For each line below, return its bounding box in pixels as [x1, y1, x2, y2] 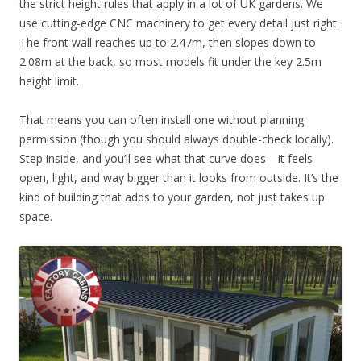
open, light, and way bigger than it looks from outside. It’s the [19, 169, 338, 185]
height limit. [19, 73, 79, 89]
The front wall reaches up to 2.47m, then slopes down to [19, 34, 316, 50]
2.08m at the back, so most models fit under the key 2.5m [19, 53, 322, 69]
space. [19, 208, 52, 224]
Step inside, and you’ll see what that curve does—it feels [19, 150, 313, 166]
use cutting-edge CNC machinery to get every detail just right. [19, 15, 339, 31]
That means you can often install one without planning [19, 111, 304, 127]
